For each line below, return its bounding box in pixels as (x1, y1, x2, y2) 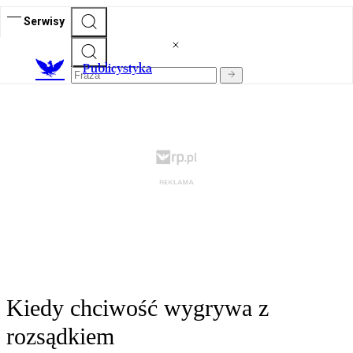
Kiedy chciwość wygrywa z (6, 295, 269, 321)
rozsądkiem (6, 323, 114, 350)
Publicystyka (83, 61, 152, 76)
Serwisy (24, 14, 65, 28)
